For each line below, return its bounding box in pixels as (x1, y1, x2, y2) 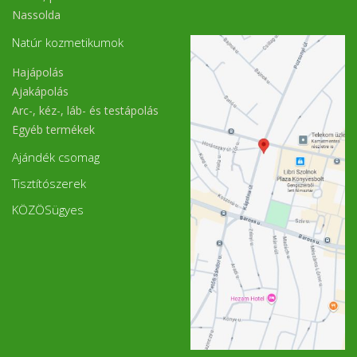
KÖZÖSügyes (12, 202, 84, 218)
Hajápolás (12, 64, 64, 80)
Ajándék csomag (12, 149, 100, 165)
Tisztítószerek (12, 175, 86, 191)
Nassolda (12, 6, 61, 22)
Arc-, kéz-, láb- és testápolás (12, 102, 159, 118)
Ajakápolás (12, 83, 69, 99)
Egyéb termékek (12, 121, 95, 137)
